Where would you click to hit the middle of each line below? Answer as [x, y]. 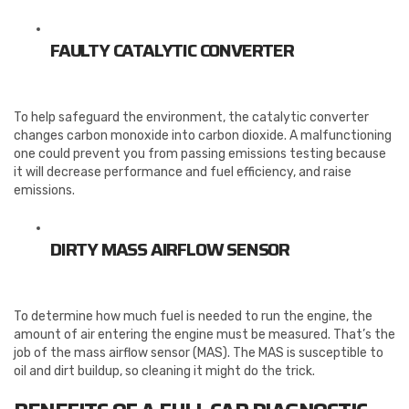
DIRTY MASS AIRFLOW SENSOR [170, 250]
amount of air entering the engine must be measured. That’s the [204, 335]
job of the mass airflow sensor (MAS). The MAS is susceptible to [199, 353]
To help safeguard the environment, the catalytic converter [191, 118]
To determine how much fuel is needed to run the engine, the [193, 317]
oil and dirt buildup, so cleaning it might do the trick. [164, 372]
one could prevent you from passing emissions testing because [200, 154]
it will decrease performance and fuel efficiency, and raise [183, 173]
